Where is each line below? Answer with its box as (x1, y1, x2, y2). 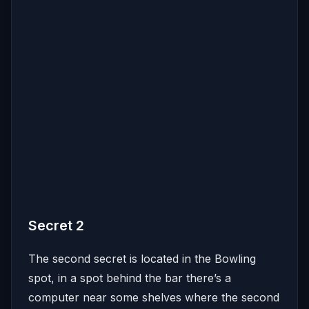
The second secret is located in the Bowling (28, 251, 256, 266)
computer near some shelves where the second (28, 290, 279, 304)
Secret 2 (28, 217, 84, 234)
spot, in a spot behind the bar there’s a (28, 270, 231, 285)
